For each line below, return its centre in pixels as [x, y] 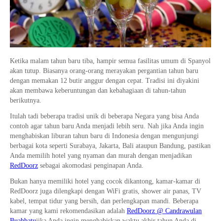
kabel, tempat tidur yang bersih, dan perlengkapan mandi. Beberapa [104, 201]
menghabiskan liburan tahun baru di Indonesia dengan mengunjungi [104, 136]
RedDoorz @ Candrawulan [164, 211]
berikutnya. [26, 101]
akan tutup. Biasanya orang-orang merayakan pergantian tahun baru [104, 71]
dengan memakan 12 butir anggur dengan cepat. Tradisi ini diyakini [105, 81]
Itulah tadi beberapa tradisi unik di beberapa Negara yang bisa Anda [104, 116]
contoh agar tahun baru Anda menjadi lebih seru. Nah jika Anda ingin [107, 126]
